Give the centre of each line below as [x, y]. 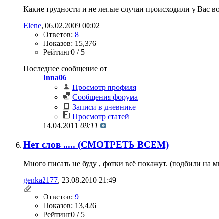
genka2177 [41, 180]
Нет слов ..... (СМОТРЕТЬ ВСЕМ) [96, 144]
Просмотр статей [101, 117]
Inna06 [55, 78]
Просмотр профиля [104, 88]
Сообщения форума [105, 97]
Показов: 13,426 [70, 205]
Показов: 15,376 [70, 44]
